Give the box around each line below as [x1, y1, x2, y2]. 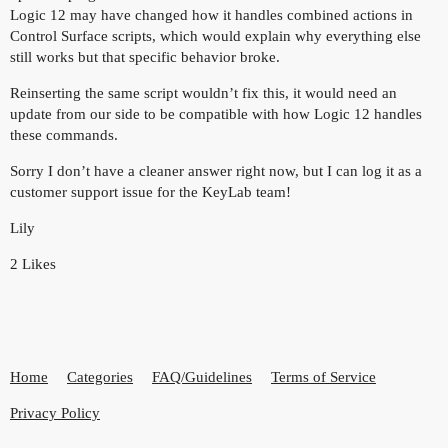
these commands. [10, 126, 118, 143]
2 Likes [10, 255, 56, 272]
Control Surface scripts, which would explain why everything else [10, 27, 421, 44]
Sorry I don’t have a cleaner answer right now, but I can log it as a [10, 162, 422, 179]
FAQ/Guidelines [152, 369, 252, 386]
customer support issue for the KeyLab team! [10, 183, 291, 200]
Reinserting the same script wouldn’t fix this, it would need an [10, 84, 397, 101]
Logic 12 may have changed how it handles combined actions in [10, 6, 413, 23]
